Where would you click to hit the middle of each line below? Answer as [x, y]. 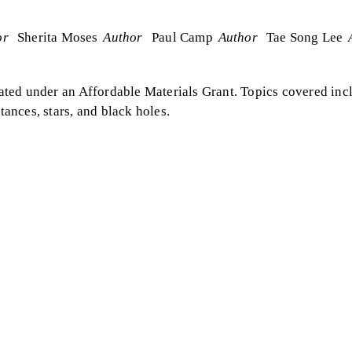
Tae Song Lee [305, 37]
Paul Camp [182, 37]
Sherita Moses [58, 37]
